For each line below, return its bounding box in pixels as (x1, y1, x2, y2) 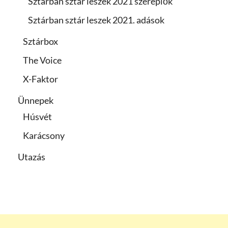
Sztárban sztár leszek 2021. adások (28, 14, 164, 26)
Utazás (18, 151, 45, 163)
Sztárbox (23, 36, 58, 47)
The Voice (23, 54, 62, 66)
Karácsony (23, 130, 65, 141)
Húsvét (23, 111, 52, 123)
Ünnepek (18, 95, 53, 106)
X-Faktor (23, 73, 58, 85)
